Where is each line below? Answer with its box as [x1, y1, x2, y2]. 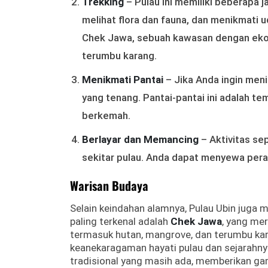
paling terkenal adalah [70, 215, 170, 227]
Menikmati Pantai [82, 74, 163, 86]
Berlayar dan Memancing [82, 133, 199, 145]
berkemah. [82, 109, 130, 121]
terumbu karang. [82, 50, 157, 62]
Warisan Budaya [70, 176, 148, 194]
